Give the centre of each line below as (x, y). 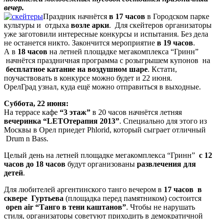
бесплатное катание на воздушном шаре (77, 69)
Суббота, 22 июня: (36, 104)
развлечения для (166, 164)
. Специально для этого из (163, 121)
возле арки (90, 25)
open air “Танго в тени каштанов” (66, 207)
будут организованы (101, 164)
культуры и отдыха (37, 25)
